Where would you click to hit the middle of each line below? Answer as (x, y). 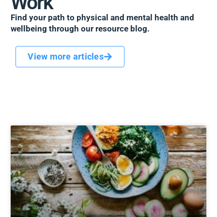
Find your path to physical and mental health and (103, 17)
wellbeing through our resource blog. (80, 28)
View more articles (66, 57)
